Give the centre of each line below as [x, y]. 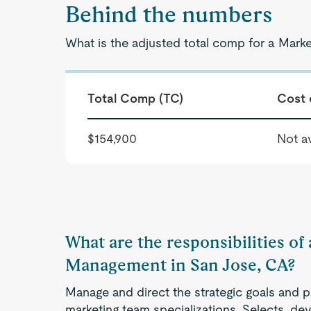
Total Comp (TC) [136, 98]
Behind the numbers [169, 14]
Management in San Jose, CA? [180, 265]
